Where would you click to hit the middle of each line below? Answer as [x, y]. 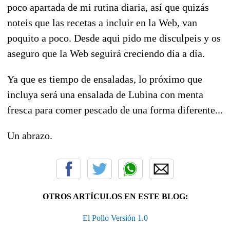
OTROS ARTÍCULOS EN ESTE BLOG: [115, 196]
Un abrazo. [30, 135]
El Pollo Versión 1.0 [115, 218]
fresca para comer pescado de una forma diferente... [115, 110]
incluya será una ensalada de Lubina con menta [105, 94]
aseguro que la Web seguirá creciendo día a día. [106, 53]
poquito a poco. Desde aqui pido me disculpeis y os [114, 38]
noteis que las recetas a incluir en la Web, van [102, 22]
